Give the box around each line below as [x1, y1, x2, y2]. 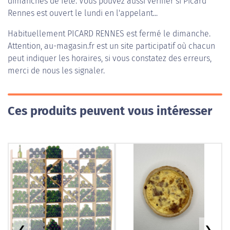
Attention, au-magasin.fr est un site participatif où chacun [8, 41, 215, 51]
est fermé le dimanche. [124, 29, 210, 39]
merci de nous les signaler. [8, 66, 105, 75]
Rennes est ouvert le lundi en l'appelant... [8, 8, 158, 18]
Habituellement [8, 29, 67, 39]
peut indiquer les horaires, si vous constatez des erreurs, [8, 53, 212, 63]
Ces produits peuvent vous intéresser [8, 104, 212, 118]
